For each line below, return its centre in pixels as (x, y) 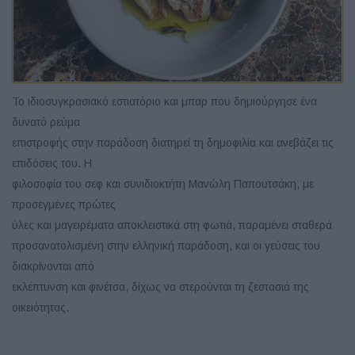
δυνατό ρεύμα (46, 122)
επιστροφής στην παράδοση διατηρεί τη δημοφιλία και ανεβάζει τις (173, 143)
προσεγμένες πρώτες (64, 205)
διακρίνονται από (53, 267)
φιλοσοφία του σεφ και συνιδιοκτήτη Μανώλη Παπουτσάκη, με (163, 184)
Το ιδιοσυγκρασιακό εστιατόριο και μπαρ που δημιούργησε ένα (164, 102)
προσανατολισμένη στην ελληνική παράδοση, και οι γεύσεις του (166, 246)
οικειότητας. (40, 308)
